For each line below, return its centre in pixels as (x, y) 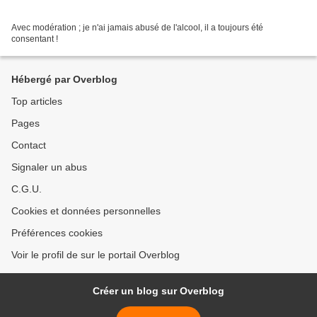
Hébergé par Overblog (64, 79)
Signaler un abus (49, 167)
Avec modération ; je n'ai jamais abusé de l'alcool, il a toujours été (137, 27)
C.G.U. (27, 189)
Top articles (37, 101)
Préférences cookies (57, 233)
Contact (29, 145)
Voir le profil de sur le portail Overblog (96, 255)
